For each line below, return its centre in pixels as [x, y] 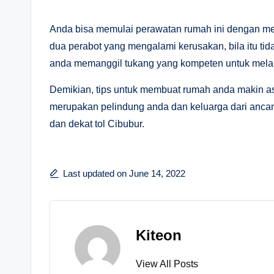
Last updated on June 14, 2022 [124, 173]
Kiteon [159, 235]
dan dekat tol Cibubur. [97, 124]
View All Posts [167, 264]
